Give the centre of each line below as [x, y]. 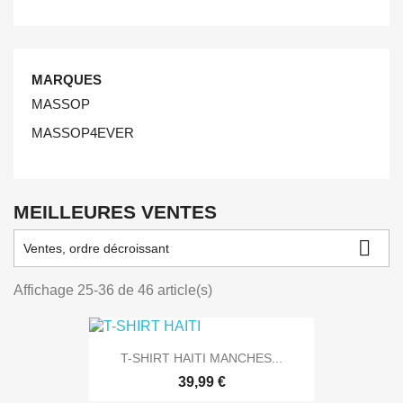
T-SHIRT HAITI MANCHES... [201, 358]
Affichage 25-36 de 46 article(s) [113, 290]
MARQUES [67, 80]
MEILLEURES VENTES [115, 212]
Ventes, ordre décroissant [96, 248]
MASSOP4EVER [83, 133]
